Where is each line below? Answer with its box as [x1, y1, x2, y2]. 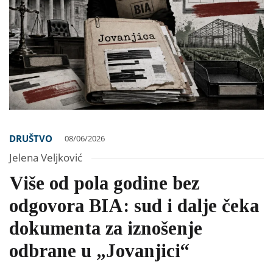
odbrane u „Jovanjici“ [9, 240, 190, 262]
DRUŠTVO [9, 132, 52, 145]
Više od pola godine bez [9, 172, 199, 194]
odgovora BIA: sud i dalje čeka [9, 195, 259, 217]
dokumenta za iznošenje [9, 218, 202, 239]
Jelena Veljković [9, 151, 82, 165]
